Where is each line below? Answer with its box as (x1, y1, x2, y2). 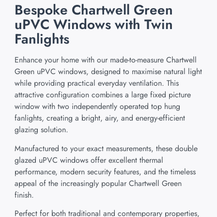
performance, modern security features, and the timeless (15, 166, 196, 177)
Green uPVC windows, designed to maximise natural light (15, 66, 202, 77)
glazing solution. (15, 124, 68, 136)
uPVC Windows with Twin (15, 15, 173, 35)
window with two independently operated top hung (15, 101, 180, 112)
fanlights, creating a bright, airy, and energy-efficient (15, 112, 185, 124)
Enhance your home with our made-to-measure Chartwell (15, 54, 197, 66)
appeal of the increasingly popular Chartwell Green (15, 177, 182, 189)
